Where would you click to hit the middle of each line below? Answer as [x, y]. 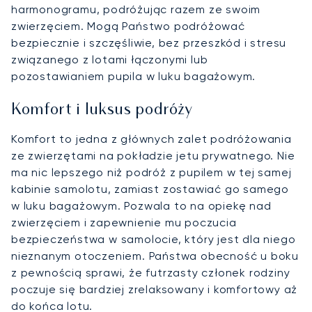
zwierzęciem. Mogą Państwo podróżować [128, 26]
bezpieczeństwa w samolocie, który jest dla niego [154, 240]
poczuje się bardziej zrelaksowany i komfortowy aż [155, 290]
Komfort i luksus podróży [102, 111]
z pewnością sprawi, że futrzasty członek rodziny [151, 273]
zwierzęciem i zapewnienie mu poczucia [124, 223]
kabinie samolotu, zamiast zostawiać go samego [150, 189]
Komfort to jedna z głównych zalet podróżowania [151, 139]
